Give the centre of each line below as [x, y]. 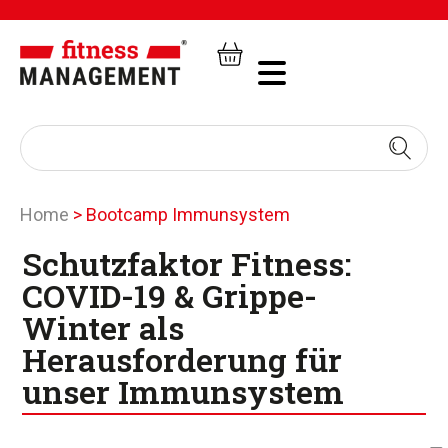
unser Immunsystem [183, 392]
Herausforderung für [182, 360]
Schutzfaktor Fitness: [187, 264]
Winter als [103, 328]
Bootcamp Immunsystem [188, 215]
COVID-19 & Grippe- [170, 296]
